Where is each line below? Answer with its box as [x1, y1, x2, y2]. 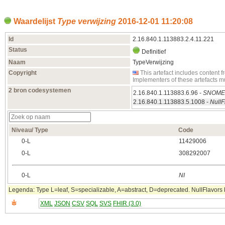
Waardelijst [12, 17, 57, 26]
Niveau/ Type [12, 127, 48, 134]
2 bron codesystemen [9, 87, 71, 94]
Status [9, 46, 27, 54]
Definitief [140, 48, 166, 56]
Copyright [9, 69, 37, 77]
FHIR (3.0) [113, 200, 141, 207]
